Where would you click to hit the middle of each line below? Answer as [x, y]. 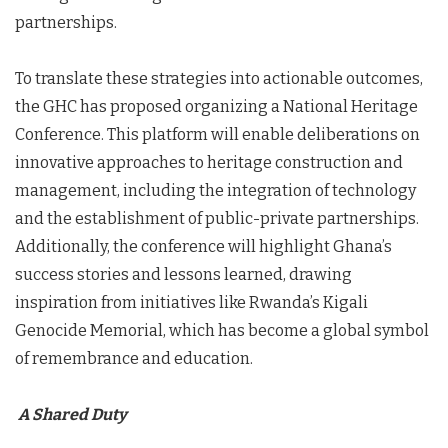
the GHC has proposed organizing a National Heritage [216, 106]
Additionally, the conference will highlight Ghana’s [203, 246]
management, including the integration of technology [215, 190]
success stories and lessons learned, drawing [183, 274]
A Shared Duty [72, 414]
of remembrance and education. [134, 358]
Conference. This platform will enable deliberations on [217, 134]
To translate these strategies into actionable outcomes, [219, 78]
